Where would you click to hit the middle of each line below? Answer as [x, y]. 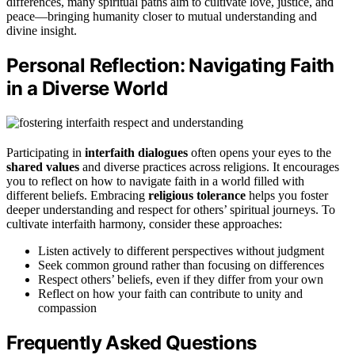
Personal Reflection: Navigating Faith [170, 66]
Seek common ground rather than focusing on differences [181, 265]
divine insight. [42, 31]
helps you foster [287, 196]
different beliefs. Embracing [77, 196]
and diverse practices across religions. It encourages [209, 167]
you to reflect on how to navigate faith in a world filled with [155, 181]
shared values [43, 167]
